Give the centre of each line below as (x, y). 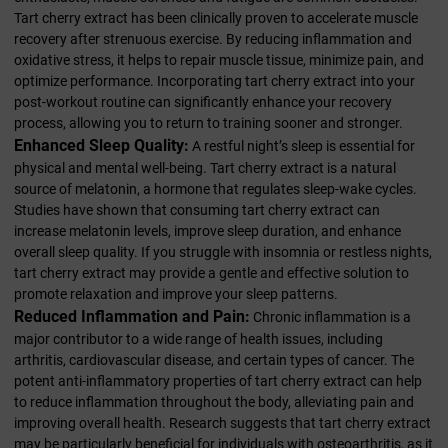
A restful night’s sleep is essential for (302, 146)
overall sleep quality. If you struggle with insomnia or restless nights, (223, 252)
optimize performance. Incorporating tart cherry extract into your (214, 81)
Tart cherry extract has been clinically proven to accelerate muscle (216, 18)
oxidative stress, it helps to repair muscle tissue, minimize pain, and (219, 60)
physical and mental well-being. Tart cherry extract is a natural (205, 168)
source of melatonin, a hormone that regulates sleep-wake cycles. (215, 189)
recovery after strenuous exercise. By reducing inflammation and (213, 39)
